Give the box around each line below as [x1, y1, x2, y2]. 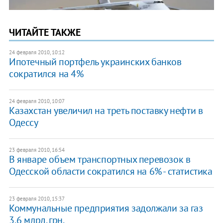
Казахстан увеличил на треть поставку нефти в [8, 104, 203, 117]
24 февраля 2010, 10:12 [8, 48, 65, 56]
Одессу [8, 115, 38, 129]
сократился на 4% [8, 67, 84, 80]
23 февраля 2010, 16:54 [8, 146, 65, 153]
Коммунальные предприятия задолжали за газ [8, 201, 203, 215]
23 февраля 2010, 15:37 [8, 195, 65, 202]
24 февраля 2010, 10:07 [8, 97, 65, 105]
